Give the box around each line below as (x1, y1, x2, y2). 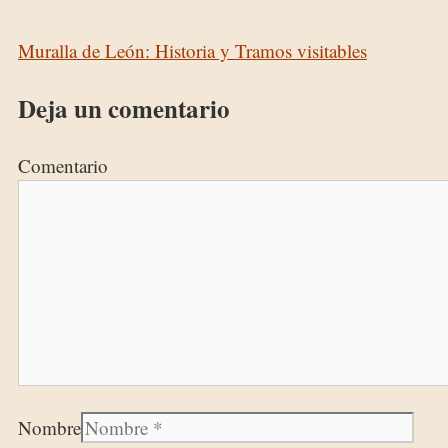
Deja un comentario (18, 90, 230, 128)
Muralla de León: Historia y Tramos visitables (18, 38, 367, 64)
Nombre (18, 415, 81, 441)
